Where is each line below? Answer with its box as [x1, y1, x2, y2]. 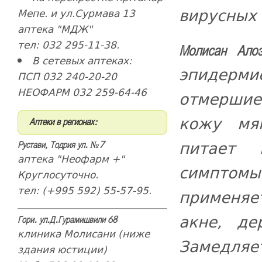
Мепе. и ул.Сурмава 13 [17, 5, 135, 21]
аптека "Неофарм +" [17, 151, 125, 167]
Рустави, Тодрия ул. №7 [17, 140, 104, 151]
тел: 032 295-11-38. [17, 37, 119, 53]
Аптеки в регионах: [29, 116, 97, 128]
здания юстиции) [17, 242, 107, 257]
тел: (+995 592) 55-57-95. [17, 182, 151, 198]
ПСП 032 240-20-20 [17, 68, 117, 84]
